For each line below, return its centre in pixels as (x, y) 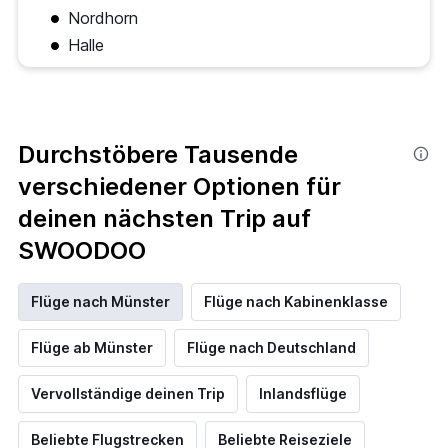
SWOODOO (82, 250)
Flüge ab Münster (92, 347)
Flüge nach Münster (100, 301)
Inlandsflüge (303, 393)
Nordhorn (103, 17)
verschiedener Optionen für (179, 186)
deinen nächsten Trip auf (164, 218)
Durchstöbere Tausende (158, 154)
